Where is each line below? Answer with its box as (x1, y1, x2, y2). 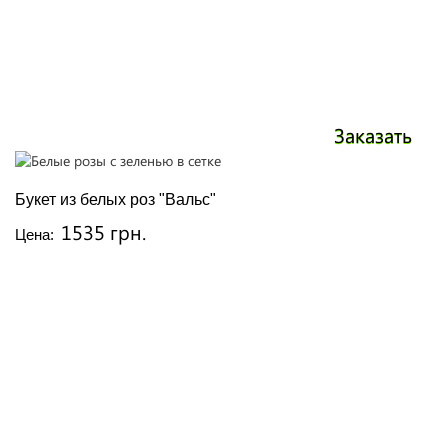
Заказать (334, 120, 412, 148)
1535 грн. (61, 218, 146, 245)
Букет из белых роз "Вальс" (15, 191, 216, 208)
